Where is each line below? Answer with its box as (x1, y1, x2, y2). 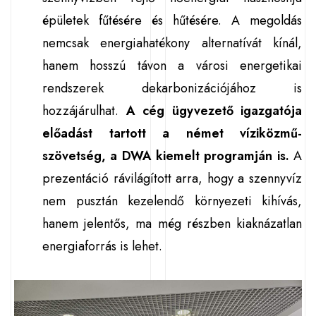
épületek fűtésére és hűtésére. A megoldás (42, 11, 302, 30)
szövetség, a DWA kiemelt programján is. (42, 147, 289, 165)
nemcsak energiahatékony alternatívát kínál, (42, 34, 302, 52)
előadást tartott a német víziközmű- (42, 124, 302, 142)
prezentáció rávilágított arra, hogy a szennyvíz (42, 169, 302, 188)
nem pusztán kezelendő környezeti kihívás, (42, 192, 302, 210)
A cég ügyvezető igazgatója (126, 102, 302, 120)
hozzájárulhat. (42, 102, 126, 120)
